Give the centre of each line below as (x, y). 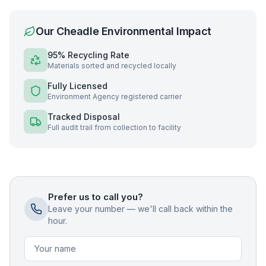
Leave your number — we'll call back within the (140, 209)
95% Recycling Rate (88, 55)
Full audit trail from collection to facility (114, 127)
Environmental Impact (155, 31)
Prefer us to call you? (96, 197)
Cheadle (78, 31)
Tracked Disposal (84, 117)
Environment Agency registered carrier (115, 96)
